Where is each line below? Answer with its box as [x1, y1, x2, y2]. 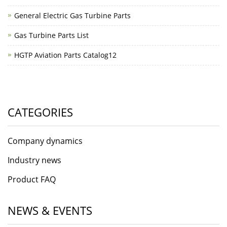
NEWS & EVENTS [8, 203, 92, 218]
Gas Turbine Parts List [14, 30, 89, 40]
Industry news [8, 155, 61, 166]
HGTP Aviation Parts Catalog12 [14, 50, 117, 60]
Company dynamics [8, 135, 83, 146]
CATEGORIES [8, 104, 73, 120]
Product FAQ [8, 174, 56, 185]
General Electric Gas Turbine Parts [14, 11, 131, 20]
